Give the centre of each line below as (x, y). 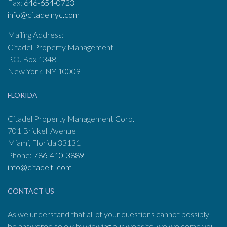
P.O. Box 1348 (32, 59)
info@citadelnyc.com (44, 14)
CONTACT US (31, 191)
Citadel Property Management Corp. (71, 118)
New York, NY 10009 (44, 71)
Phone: (21, 155)
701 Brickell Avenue (42, 130)
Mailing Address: (36, 34)
